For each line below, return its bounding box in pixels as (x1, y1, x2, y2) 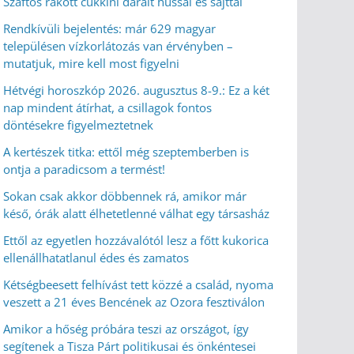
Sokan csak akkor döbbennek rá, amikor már (3, 188, 247, 204)
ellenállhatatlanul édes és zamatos (3, 250, 189, 265)
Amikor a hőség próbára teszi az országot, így (3, 321, 249, 337)
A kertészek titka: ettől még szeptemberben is (3, 144, 249, 160)
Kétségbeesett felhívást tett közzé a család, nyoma (3, 277, 273, 292)
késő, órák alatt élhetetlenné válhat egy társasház (3, 205, 269, 221)
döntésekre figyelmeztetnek (3, 117, 153, 133)
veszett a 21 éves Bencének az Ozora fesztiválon (3, 294, 265, 310)
